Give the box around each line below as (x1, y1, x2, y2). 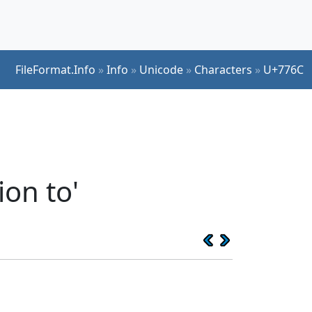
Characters (194, 61, 252, 77)
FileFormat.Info (15, 61, 95, 77)
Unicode (139, 61, 183, 77)
